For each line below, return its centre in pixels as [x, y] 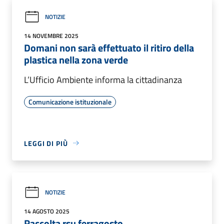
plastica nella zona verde [76, 59]
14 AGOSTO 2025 [47, 211]
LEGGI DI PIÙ [46, 143]
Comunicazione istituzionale [70, 101]
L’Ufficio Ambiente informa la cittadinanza [103, 79]
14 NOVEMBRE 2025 [51, 35]
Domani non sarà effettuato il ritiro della [109, 47]
